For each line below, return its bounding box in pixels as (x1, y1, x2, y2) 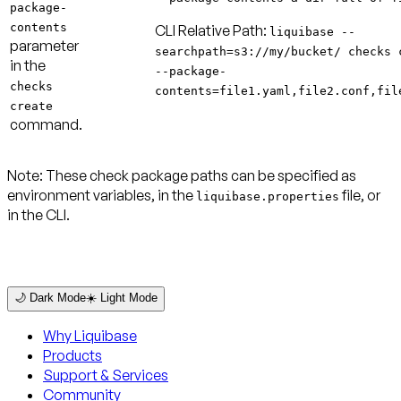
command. (10, 115, 82, 134)
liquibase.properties (196, 190, 339, 204)
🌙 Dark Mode (14, 291, 86, 305)
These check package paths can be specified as (46, 166, 356, 185)
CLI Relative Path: (155, 21, 267, 40)
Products (43, 346, 102, 365)
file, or (339, 186, 380, 205)
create (10, 99, 53, 114)
